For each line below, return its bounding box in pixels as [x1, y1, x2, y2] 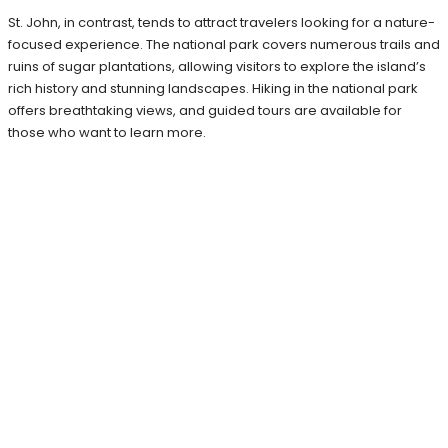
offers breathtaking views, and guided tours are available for [8, 101, 402, 121]
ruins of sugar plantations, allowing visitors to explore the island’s [8, 57, 426, 77]
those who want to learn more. [8, 123, 206, 143]
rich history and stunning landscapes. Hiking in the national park [8, 79, 418, 99]
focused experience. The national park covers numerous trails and [8, 35, 440, 55]
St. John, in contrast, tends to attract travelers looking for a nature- [8, 13, 435, 33]
